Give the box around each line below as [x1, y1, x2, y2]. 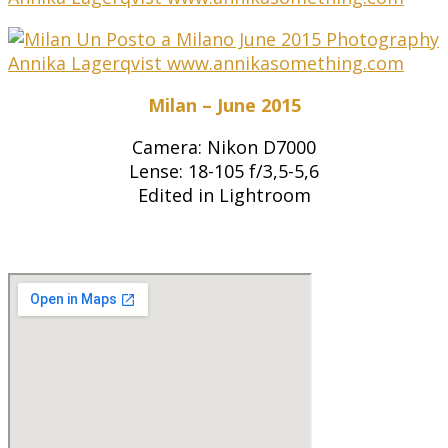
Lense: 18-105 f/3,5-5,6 [129, 159, 319, 184]
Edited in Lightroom [137, 183, 311, 208]
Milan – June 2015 [147, 93, 301, 118]
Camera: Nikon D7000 [132, 135, 316, 160]
